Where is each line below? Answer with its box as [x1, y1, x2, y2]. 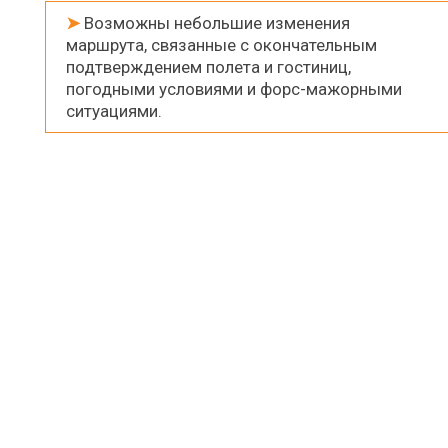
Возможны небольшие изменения [80, 13, 350, 34]
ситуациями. [66, 101, 162, 122]
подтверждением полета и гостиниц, [66, 57, 351, 78]
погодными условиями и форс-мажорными [66, 79, 402, 100]
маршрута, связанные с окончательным [66, 35, 377, 56]
